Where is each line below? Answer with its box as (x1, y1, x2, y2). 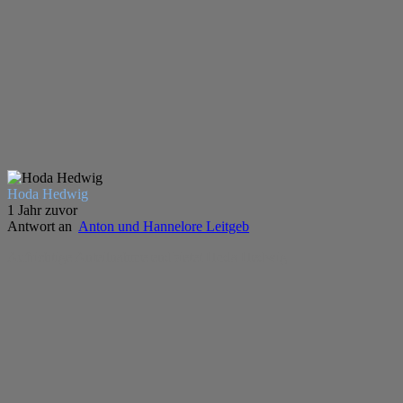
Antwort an (7, 218, 78, 234)
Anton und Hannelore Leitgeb (78, 218, 249, 234)
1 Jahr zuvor (7, 201, 77, 218)
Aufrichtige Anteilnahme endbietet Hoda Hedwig (7, 248, 287, 264)
